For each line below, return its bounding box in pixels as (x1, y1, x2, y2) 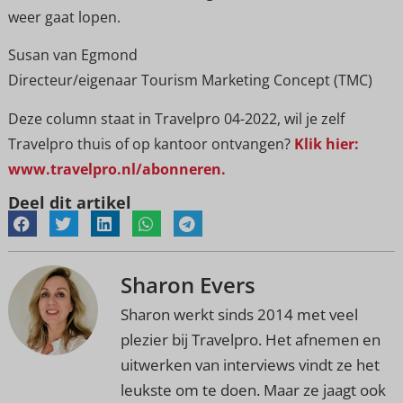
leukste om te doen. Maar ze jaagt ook (120, 379, 386, 400)
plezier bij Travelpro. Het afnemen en (120, 328, 381, 350)
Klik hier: (290, 133, 359, 154)
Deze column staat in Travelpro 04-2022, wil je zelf (7, 108, 345, 129)
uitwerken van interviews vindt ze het (120, 354, 380, 375)
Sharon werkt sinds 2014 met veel (120, 303, 358, 325)
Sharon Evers (120, 269, 255, 300)
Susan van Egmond (7, 45, 138, 66)
